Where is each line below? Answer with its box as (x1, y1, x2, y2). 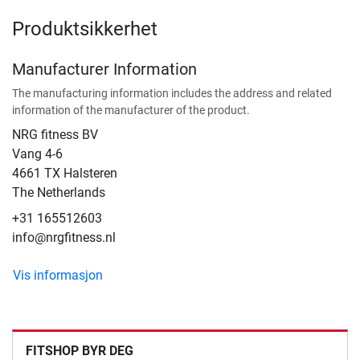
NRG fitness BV (12, 127, 98, 143)
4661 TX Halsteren (12, 166, 117, 182)
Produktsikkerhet (12, 18, 157, 41)
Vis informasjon (13, 268, 103, 284)
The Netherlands (12, 185, 105, 201)
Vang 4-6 (12, 146, 63, 162)
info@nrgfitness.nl (12, 230, 116, 246)
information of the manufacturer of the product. (12, 104, 250, 117)
